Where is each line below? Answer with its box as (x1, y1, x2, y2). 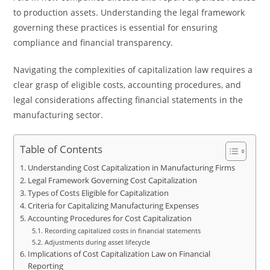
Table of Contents (20, 142, 103, 157)
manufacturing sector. (13, 109, 104, 121)
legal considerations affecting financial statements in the (13, 94, 243, 105)
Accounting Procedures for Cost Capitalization (27, 213, 192, 224)
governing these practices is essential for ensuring (13, 22, 218, 33)
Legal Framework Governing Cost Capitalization (27, 175, 197, 186)
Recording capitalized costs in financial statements (44, 226, 201, 235)
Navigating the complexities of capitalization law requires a (13, 64, 253, 75)
